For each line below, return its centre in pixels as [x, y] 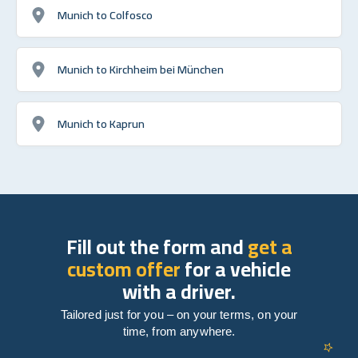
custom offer [124, 268]
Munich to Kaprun [101, 123]
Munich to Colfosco [105, 14]
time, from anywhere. [179, 331]
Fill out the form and [157, 246]
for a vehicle [236, 268]
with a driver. [179, 291]
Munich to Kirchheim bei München [141, 69]
